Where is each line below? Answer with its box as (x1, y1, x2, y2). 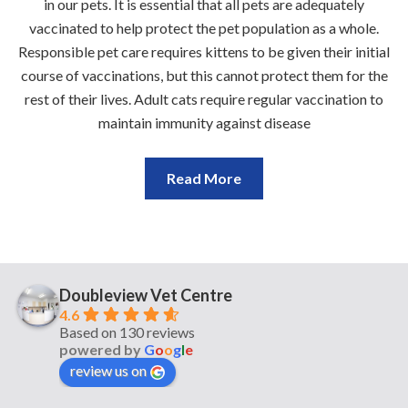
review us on (70, 362, 147, 380)
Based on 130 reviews (59, 323, 195, 342)
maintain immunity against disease (97, 114, 311, 132)
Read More (167, 169, 241, 188)
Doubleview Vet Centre (59, 285, 232, 306)
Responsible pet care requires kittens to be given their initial (18, 43, 390, 61)
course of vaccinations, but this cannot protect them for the (20, 66, 388, 85)
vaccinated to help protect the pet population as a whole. (29, 19, 379, 37)
